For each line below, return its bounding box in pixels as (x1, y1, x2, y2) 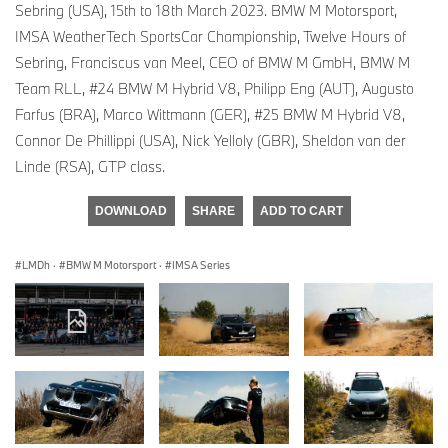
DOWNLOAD (95, 204, 167, 219)
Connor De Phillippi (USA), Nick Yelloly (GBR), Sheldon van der (15, 131, 406, 151)
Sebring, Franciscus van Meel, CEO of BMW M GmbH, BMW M (15, 53, 410, 73)
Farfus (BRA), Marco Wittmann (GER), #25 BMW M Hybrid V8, (15, 105, 405, 125)
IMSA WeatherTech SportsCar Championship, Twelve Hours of (15, 27, 406, 47)
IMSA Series (172, 258, 230, 273)
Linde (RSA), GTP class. (15, 157, 165, 177)
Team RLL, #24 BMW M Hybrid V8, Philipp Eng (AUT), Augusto (15, 79, 414, 99)
